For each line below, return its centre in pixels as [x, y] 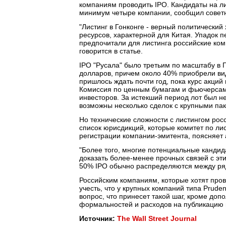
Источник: [98, 218]
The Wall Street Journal [157, 218]
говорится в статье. [111, 51]
